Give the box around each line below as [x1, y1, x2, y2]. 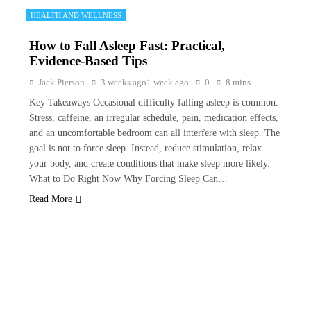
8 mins [226, 77, 251, 87]
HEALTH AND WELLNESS [31, 11, 121, 19]
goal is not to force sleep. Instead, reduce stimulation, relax [29, 143, 262, 153]
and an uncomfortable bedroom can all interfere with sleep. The [29, 128, 280, 138]
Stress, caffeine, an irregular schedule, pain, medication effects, [29, 112, 278, 123]
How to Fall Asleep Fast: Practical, [29, 38, 225, 53]
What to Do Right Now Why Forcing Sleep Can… [29, 174, 228, 184]
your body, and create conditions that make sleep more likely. [29, 158, 270, 169]
